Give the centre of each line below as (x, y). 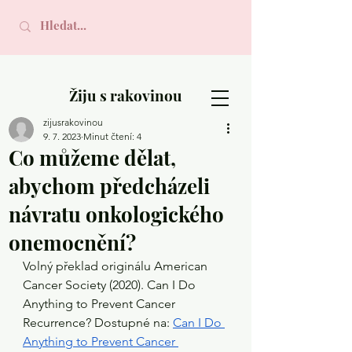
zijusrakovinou (73, 122)
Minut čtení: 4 (112, 136)
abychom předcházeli (109, 186)
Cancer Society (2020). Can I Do (111, 285)
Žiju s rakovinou (125, 95)
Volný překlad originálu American (117, 266)
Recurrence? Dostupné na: (98, 323)
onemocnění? (72, 242)
